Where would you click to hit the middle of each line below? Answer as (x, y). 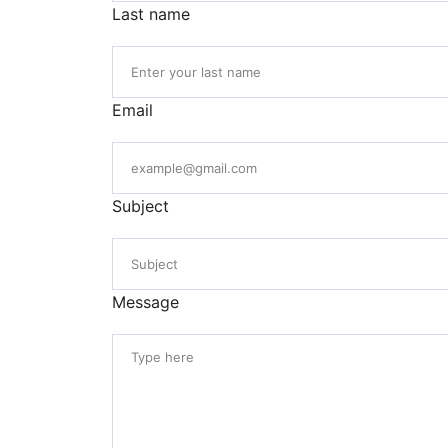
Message (145, 302)
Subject (140, 206)
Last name (151, 14)
